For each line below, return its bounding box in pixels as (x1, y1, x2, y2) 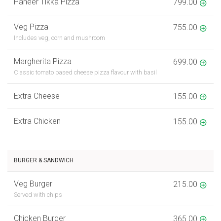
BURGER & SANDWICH (13, 157, 74, 164)
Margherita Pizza (13, 57, 72, 67)
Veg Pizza (13, 22, 48, 32)
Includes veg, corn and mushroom (13, 34, 105, 42)
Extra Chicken (13, 116, 61, 126)
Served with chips (13, 190, 62, 198)
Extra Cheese (13, 91, 60, 101)
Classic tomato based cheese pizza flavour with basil (13, 69, 157, 76)
